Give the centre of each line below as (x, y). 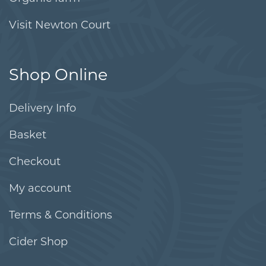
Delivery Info (42, 108)
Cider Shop (38, 241)
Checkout (35, 161)
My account (40, 188)
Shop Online (58, 74)
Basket (28, 134)
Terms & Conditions (61, 215)
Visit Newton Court (60, 25)
